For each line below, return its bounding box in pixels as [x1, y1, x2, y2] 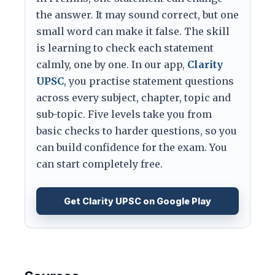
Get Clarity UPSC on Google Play [64, 196, 211, 206]
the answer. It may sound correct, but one [36, 9, 239, 21]
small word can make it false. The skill [36, 25, 230, 37]
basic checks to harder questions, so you [36, 125, 237, 137]
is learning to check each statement [36, 42, 214, 54]
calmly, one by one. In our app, [36, 58, 187, 71]
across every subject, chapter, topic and [36, 91, 231, 104]
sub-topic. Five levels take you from [36, 108, 212, 120]
